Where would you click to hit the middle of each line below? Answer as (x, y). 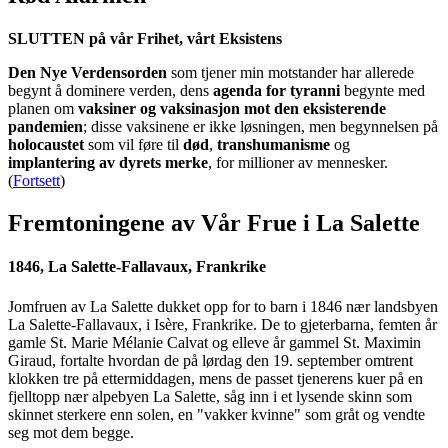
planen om (43, 109)
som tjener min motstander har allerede (290, 73)
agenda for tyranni (276, 91)
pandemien (45, 127)
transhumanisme (273, 145)
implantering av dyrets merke (108, 163)
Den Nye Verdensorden (87, 73)
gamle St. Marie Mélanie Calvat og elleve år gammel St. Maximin (214, 342)
